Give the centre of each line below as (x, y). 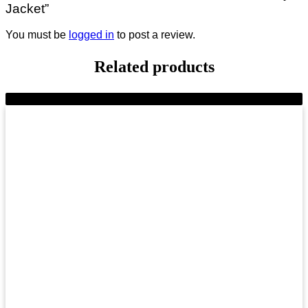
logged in (91, 35)
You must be (37, 35)
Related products (154, 67)
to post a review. (155, 35)
